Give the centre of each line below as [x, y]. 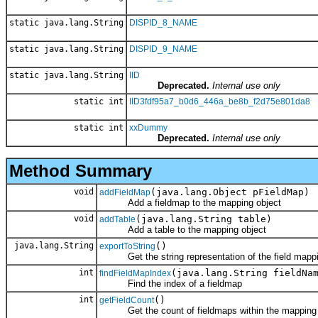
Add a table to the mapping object [183, 229]
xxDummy [148, 127]
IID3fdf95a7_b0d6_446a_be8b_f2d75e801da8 [220, 101]
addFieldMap [125, 192]
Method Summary [81, 170]
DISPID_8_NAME [163, 22]
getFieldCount [127, 300]
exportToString [127, 246]
